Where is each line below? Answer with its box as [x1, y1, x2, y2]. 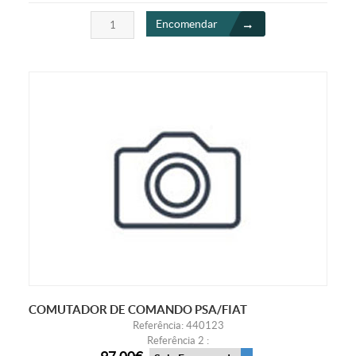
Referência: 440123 [132, 319, 224, 332]
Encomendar [156, 17, 218, 30]
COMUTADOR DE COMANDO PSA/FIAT [28, 303, 247, 317]
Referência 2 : [147, 335, 209, 347]
